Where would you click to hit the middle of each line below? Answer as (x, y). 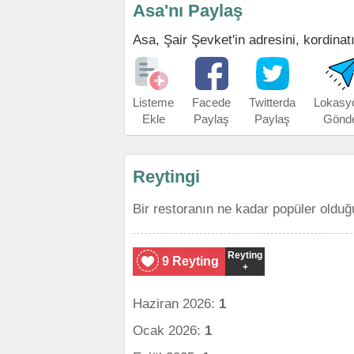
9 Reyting (190, 261)
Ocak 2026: (169, 330)
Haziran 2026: (176, 303)
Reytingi (166, 177)
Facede (211, 102)
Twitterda (272, 102)
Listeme (153, 102)
